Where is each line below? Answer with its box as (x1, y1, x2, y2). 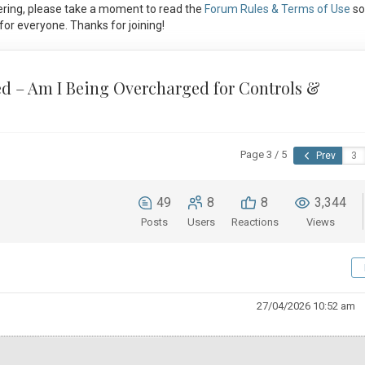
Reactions (231, 216, 279, 229)
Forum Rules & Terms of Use (204, 2, 350, 16)
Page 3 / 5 (240, 148, 288, 161)
